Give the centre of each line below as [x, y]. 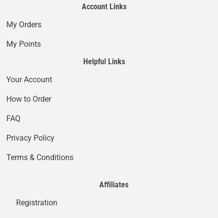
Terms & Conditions [40, 158]
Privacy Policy [31, 138]
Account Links [104, 6]
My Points [24, 44]
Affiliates [114, 184]
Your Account [29, 80]
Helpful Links [104, 61]
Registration [37, 203]
